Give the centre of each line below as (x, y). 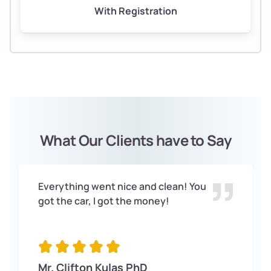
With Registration (135, 11)
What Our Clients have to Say (135, 140)
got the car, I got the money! (104, 201)
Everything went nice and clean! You (122, 186)
